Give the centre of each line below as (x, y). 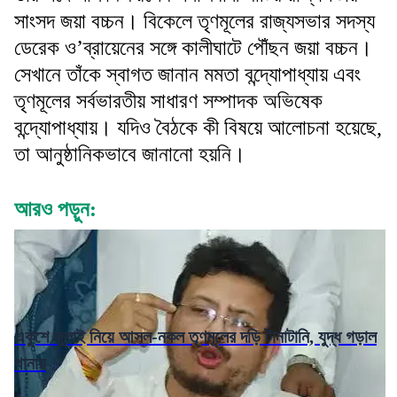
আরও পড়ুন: (55, 209)
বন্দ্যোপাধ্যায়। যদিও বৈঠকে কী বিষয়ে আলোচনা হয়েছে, (198, 127)
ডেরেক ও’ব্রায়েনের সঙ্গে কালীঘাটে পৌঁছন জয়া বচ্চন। (193, 47)
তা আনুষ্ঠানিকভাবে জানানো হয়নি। (130, 154)
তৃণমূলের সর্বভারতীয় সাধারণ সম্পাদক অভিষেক (168, 101)
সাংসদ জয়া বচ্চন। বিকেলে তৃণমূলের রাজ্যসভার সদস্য (195, 21)
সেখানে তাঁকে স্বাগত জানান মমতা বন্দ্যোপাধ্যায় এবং (187, 74)
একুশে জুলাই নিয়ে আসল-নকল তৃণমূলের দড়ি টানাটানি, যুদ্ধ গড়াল (195, 337)
